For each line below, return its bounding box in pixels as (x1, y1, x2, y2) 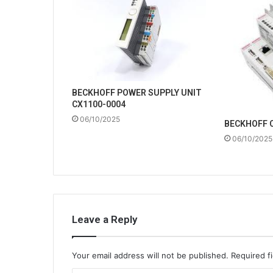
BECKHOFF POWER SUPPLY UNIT (72, 88, 202, 98)
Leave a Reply (72, 213, 137, 225)
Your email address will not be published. (72, 250, 229, 260)
